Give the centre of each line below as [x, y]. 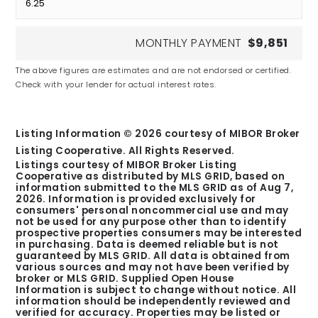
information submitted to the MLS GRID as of [138, 188]
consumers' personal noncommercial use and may [152, 210]
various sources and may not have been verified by [153, 267]
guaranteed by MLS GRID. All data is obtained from [153, 256]
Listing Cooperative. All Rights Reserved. [125, 151]
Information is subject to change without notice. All [156, 290]
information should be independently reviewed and [153, 301]
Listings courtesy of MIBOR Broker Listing [126, 165]
